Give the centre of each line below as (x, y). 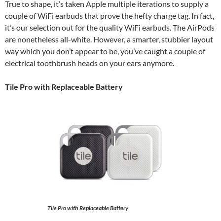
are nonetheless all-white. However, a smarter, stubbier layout (109, 39)
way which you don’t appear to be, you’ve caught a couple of (105, 51)
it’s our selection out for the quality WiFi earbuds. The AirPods (110, 27)
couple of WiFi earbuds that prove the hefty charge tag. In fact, (110, 16)
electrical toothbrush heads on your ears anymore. (90, 63)
